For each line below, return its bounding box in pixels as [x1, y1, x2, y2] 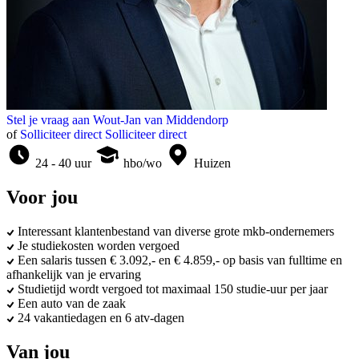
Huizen [194, 156, 231, 171]
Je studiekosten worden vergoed [18, 238, 179, 252]
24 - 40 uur [35, 156, 91, 171]
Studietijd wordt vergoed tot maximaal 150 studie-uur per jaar [18, 281, 328, 296]
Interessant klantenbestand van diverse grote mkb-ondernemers [18, 224, 334, 238]
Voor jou [6, 187, 78, 208]
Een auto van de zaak [18, 296, 126, 310]
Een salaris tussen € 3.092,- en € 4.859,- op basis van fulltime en [18, 252, 342, 267]
